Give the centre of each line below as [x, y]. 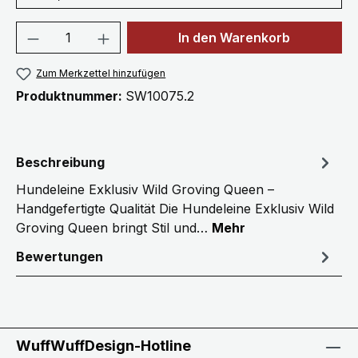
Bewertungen [60, 257]
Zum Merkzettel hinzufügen [101, 74]
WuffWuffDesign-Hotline [103, 346]
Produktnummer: [71, 96]
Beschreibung [60, 163]
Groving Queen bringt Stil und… [114, 228]
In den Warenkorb [235, 38]
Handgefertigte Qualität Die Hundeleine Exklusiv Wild [175, 209]
